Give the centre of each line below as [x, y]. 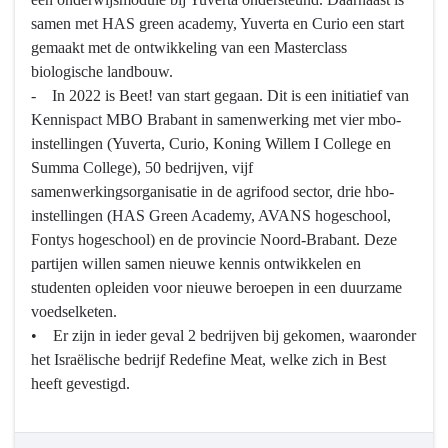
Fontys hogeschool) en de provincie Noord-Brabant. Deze [214, 240]
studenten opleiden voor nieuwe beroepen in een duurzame [216, 288]
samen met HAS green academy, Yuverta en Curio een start [217, 24]
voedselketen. [78, 312]
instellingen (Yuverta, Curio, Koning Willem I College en [211, 144]
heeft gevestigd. [82, 384]
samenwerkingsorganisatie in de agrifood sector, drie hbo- [212, 192]
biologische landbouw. [102, 72]
